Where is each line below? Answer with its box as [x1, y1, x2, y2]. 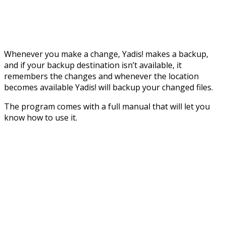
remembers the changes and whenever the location [4, 70, 199, 82]
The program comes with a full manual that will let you [4, 100, 210, 112]
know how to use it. [4, 111, 77, 123]
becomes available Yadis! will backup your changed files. [4, 81, 213, 93]
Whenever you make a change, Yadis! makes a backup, [4, 48, 208, 60]
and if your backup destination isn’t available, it [4, 59, 182, 71]
